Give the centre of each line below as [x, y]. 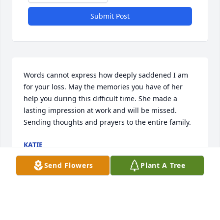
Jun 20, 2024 [44, 155]
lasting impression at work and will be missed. [100, 110]
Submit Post [110, 16]
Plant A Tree [163, 165]
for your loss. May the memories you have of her [103, 87]
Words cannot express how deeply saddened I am [106, 75]
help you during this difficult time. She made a [100, 99]
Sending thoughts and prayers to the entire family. [107, 122]
